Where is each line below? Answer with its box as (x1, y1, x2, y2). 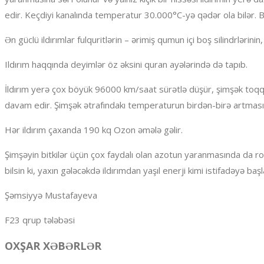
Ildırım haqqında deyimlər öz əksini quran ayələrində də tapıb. (5, 58, 247, 71)
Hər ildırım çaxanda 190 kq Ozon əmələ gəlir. (5, 124, 183, 136)
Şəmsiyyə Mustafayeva (5, 189, 97, 202)
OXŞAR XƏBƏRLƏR (5, 239, 101, 253)
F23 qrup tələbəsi (5, 214, 75, 226)
